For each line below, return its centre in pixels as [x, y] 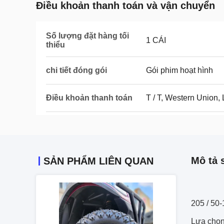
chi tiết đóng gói [76, 70]
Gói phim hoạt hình [179, 70]
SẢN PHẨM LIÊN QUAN [98, 161]
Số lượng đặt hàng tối [87, 36]
